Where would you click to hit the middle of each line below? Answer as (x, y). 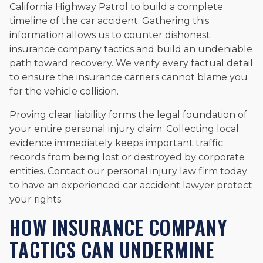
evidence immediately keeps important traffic (116, 143)
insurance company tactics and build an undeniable (131, 49)
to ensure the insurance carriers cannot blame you (129, 77)
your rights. (36, 199)
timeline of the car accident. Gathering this (109, 21)
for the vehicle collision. (64, 91)
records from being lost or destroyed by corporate (127, 157)
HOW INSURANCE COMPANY (118, 227)
